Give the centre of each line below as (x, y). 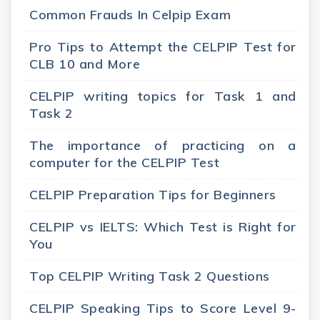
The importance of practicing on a (163, 146)
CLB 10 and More (85, 64)
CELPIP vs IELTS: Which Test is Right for (163, 227)
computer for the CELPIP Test (125, 163)
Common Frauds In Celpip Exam (130, 15)
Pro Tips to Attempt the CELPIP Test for (163, 47)
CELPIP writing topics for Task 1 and (163, 96)
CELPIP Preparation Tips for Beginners (153, 195)
